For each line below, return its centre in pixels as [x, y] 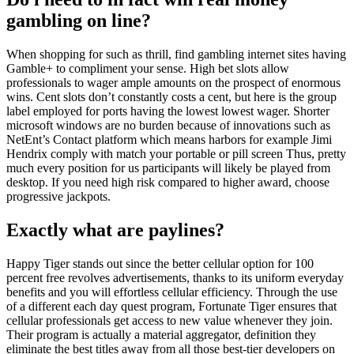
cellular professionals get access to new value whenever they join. [169, 320]
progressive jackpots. [58, 197]
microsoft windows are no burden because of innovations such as [168, 126]
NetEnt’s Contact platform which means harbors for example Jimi [169, 140]
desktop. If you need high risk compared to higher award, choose [168, 183]
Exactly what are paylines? [115, 230]
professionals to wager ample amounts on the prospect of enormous [173, 83]
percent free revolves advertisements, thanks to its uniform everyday [175, 277]
